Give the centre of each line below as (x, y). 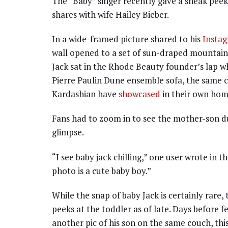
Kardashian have (85, 94)
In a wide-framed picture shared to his (127, 39)
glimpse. (68, 132)
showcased (139, 94)
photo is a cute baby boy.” (102, 170)
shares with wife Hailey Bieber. (110, 14)
